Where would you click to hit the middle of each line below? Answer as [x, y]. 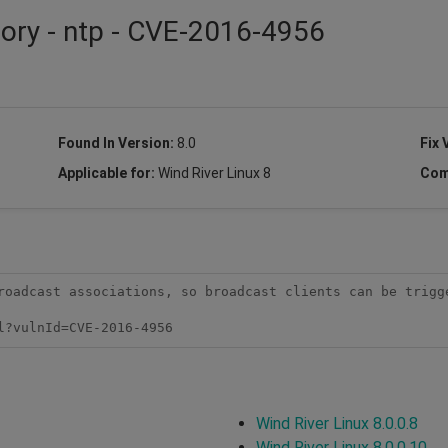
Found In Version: [117, 142]
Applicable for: [107, 172]
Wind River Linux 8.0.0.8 [337, 423]
